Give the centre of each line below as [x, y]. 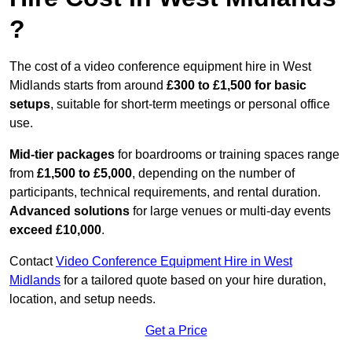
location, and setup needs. [82, 299]
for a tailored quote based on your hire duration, [193, 280]
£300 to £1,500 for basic [235, 86]
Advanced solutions [70, 211]
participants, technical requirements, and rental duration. [165, 192]
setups [30, 104]
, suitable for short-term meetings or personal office [190, 104]
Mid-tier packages [62, 155]
